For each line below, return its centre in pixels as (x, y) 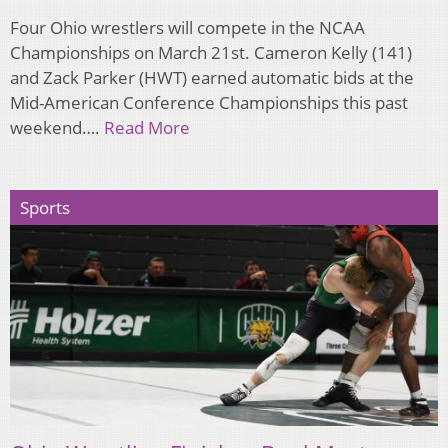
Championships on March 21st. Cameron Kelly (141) (211, 53)
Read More (147, 128)
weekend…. (57, 128)
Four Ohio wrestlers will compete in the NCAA (187, 28)
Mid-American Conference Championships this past (209, 103)
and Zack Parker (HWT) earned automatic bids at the (212, 78)
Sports (45, 208)
